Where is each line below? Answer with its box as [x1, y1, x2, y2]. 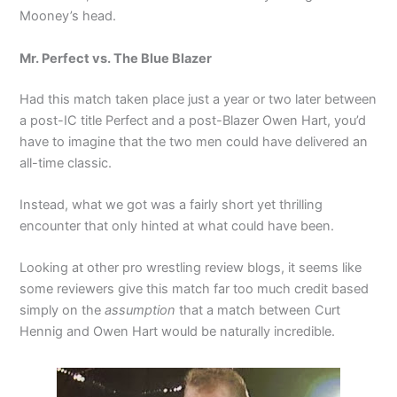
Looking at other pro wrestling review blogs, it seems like [19, 260, 362, 276]
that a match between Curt [175, 302, 341, 319]
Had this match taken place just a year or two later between [19, 90, 378, 107]
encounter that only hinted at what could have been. [19, 217, 335, 234]
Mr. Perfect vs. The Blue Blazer [19, 50, 213, 66]
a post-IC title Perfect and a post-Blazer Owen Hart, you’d [19, 112, 367, 128]
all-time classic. [19, 154, 113, 171]
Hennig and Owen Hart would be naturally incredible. [19, 323, 336, 340]
